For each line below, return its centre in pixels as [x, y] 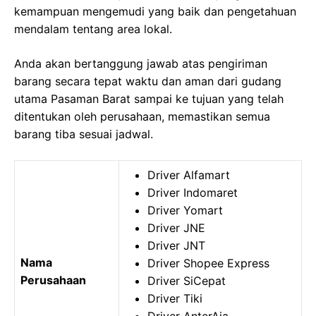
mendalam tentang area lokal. [93, 29]
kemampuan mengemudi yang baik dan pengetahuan [155, 11]
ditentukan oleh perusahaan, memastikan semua [142, 116]
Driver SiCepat [187, 281]
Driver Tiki [175, 298]
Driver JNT [176, 245]
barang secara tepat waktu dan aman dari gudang [148, 81]
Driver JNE [176, 228]
